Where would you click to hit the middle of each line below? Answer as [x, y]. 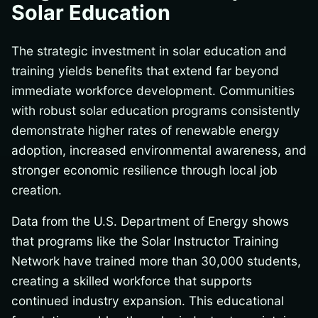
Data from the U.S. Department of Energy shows [150, 221]
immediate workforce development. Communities [153, 91]
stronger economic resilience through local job [144, 170]
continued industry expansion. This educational [148, 301]
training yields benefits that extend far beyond [145, 71]
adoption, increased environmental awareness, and [159, 150]
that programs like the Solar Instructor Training [145, 241]
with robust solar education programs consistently [156, 111]
